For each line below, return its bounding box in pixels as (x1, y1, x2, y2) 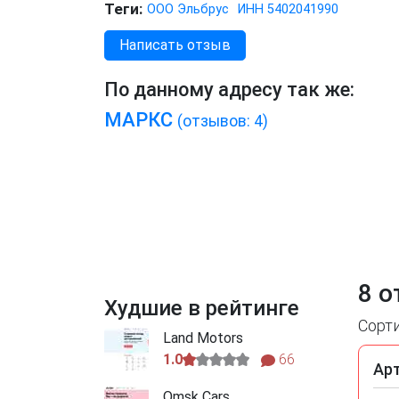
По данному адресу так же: (104, 78, 354, 102)
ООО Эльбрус (147, 2, 229, 18)
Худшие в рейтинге (104, 296, 299, 322)
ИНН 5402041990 (238, 2, 338, 18)
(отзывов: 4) (177, 112, 268, 131)
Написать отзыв (119, 37, 231, 54)
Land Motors (163, 330, 243, 347)
